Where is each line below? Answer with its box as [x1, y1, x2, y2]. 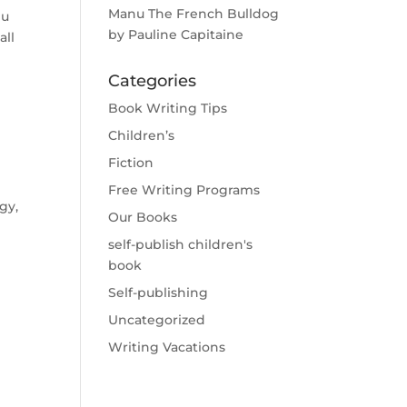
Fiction [108, 154, 154, 171]
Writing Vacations [108, 339, 226, 355]
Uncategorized [108, 312, 206, 328]
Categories [108, 71, 197, 91]
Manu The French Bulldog [108, 5, 280, 22]
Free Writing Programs [108, 182, 261, 198]
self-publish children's [108, 236, 253, 253]
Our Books [108, 209, 178, 225]
